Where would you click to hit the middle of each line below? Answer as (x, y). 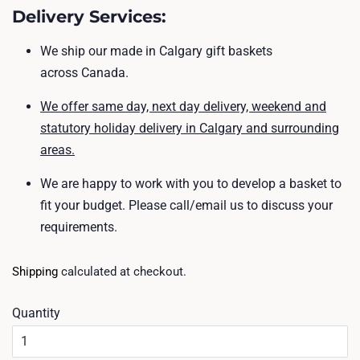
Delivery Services (87, 16)
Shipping (35, 272)
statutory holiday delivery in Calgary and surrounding (190, 128)
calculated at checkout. (122, 272)
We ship (63, 51)
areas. (57, 150)
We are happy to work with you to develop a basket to (191, 184)
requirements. (79, 227)
